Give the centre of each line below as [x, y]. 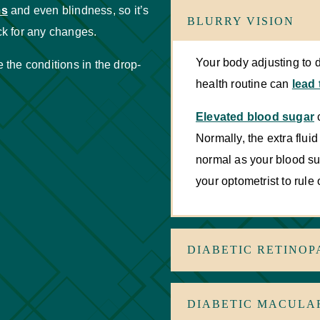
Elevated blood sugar [255, 116]
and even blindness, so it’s [78, 10]
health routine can [244, 84]
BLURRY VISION [241, 21]
